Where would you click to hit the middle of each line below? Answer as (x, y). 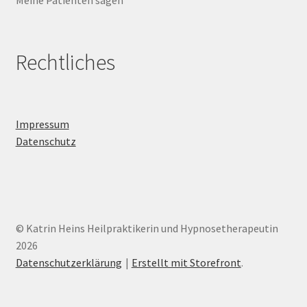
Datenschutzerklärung (69, 262)
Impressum (42, 124)
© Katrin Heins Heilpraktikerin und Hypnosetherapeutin (147, 228)
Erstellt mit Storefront (186, 262)
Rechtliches (65, 63)
